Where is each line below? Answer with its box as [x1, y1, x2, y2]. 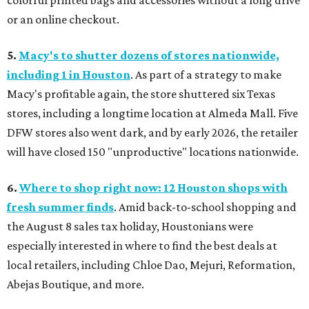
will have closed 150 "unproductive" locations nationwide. [7, 145, 299, 159]
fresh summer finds [7, 200, 114, 215]
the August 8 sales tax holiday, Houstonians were [7, 219, 253, 234]
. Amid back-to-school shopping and [114, 200, 297, 215]
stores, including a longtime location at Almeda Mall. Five [7, 106, 298, 121]
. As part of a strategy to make [130, 68, 281, 82]
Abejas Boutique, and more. [7, 277, 144, 292]
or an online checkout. [7, 12, 119, 27]
